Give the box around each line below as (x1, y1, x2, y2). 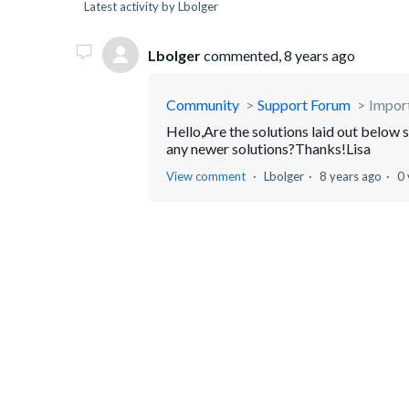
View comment (166, 169, 246, 184)
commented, (201, 46, 284, 64)
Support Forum (257, 96, 351, 113)
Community (166, 96, 239, 113)
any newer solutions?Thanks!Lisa (166, 140, 371, 157)
